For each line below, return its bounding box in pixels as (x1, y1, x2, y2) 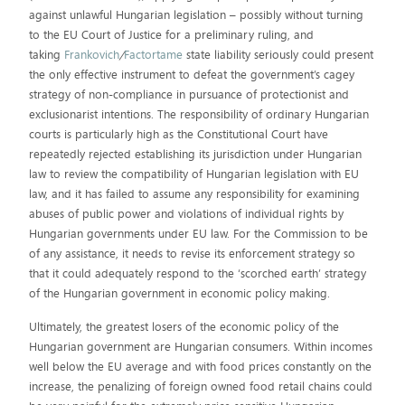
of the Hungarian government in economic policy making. (29, 285, 331, 302)
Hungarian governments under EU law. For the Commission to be (29, 225, 369, 242)
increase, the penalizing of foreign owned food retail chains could (29, 378, 373, 395)
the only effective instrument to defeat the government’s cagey (29, 66, 355, 83)
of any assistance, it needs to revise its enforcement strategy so (29, 245, 356, 262)
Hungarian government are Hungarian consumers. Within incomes (29, 338, 373, 355)
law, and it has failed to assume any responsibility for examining (29, 185, 361, 202)
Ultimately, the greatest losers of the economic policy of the (29, 318, 340, 335)
